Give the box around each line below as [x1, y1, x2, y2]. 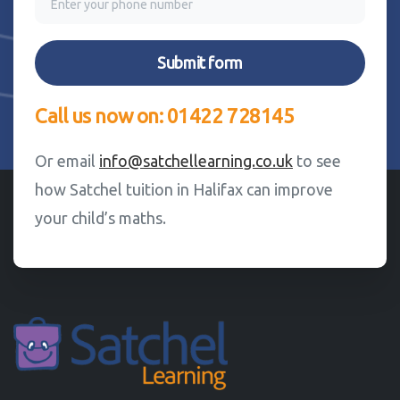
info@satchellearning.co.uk [99, 152, 293, 170]
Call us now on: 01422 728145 [35, 104, 295, 127]
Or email [35, 152, 99, 170]
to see [293, 152, 341, 170]
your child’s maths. [35, 209, 166, 227]
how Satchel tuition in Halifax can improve [35, 180, 333, 198]
